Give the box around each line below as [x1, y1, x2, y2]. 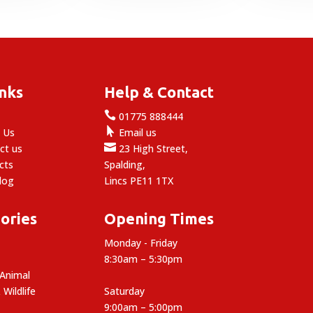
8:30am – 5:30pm [104, 252, 183, 265]
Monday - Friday [104, 235, 178, 249]
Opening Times [104, 209, 214, 227]
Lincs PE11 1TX [104, 173, 174, 187]
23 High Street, [116, 141, 189, 155]
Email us [116, 125, 157, 139]
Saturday [104, 284, 145, 298]
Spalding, [104, 157, 146, 171]
